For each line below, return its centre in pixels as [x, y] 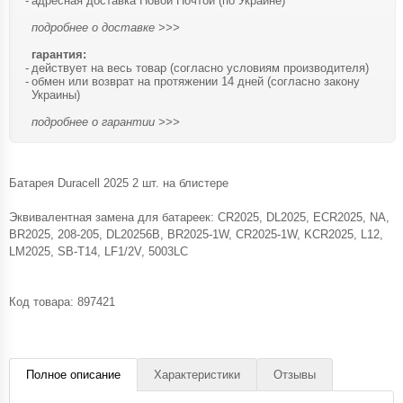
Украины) [56, 95]
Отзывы [295, 375]
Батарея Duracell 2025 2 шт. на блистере [119, 183]
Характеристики [197, 375]
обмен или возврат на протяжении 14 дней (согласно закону [196, 81]
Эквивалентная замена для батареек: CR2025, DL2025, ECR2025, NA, [199, 217]
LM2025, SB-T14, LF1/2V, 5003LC [99, 251]
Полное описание [73, 375]
